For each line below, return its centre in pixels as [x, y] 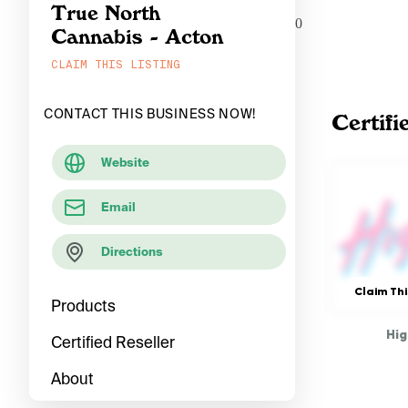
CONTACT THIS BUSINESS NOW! [150, 114]
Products [83, 306]
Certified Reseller [113, 342]
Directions [132, 252]
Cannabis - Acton [137, 36]
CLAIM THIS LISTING [116, 65]
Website [125, 163]
